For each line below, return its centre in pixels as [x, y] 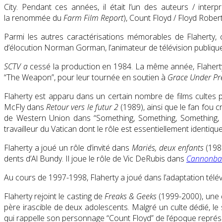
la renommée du [34, 18]
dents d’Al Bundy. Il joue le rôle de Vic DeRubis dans [95, 158]
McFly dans [25, 107]
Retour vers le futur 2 [82, 107]
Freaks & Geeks [131, 196]
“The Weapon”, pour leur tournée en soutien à [86, 77]
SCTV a [16, 66]
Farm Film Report [93, 18]
